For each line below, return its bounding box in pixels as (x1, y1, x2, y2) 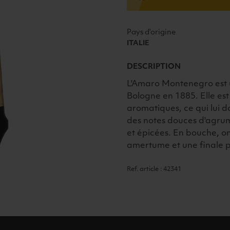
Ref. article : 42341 (127, 166, 182, 173)
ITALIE (127, 40, 150, 47)
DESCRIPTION (127, 63, 181, 71)
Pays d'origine (127, 29, 176, 37)
